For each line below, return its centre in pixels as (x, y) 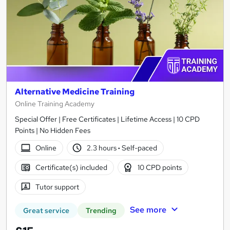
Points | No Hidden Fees (53, 131)
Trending (101, 211)
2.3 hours (103, 148)
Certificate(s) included (71, 167)
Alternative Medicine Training (75, 92)
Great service (46, 211)
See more (148, 210)
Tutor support (57, 187)
